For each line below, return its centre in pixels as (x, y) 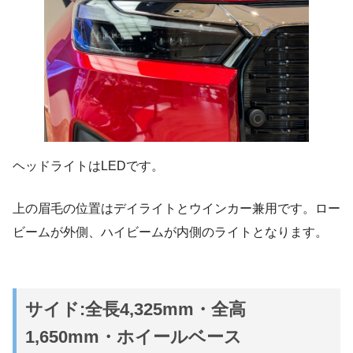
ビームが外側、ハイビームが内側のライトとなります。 (170, 232)
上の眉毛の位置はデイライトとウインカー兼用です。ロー (176, 208)
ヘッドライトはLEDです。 (88, 165)
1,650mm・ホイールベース (134, 336)
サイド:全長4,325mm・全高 (136, 309)
